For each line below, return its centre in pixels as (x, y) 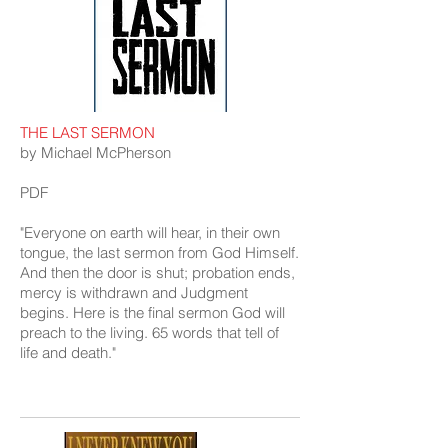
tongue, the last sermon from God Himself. (159, 252)
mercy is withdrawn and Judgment (134, 292)
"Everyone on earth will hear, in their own (150, 232)
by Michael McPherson (95, 152)
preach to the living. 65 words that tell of (149, 332)
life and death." (68, 352)
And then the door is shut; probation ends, (157, 272)
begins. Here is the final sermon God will (152, 312)
